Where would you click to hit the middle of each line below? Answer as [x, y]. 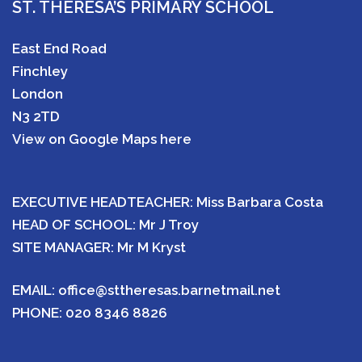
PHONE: [39, 313]
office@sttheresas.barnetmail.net [169, 290]
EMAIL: [35, 290]
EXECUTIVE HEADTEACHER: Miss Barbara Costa [168, 202]
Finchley [40, 71]
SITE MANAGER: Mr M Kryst [99, 247]
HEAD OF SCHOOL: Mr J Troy [105, 225]
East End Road [59, 48]
